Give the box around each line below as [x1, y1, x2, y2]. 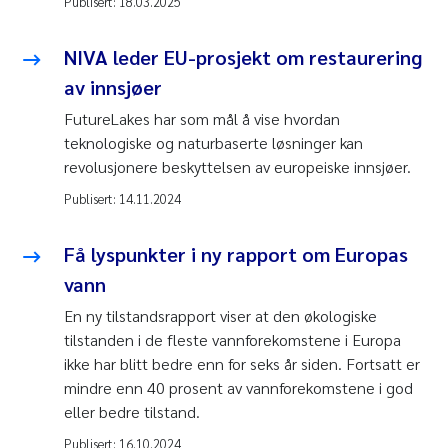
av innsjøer [64, 74, 162, 101]
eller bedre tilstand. [64, 401, 204, 423]
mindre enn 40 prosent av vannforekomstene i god [64, 377, 413, 399]
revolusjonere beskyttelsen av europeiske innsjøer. [64, 156, 411, 178]
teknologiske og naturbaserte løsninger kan [64, 132, 363, 154]
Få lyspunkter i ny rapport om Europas [64, 241, 408, 268]
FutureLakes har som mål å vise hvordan [64, 108, 340, 130]
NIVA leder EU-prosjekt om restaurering [64, 44, 422, 71]
